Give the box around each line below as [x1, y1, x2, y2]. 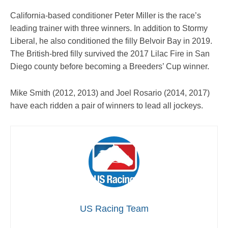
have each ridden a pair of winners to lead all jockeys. [10, 101, 203, 110]
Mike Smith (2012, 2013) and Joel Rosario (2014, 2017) [10, 89, 210, 98]
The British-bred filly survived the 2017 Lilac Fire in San [10, 49, 210, 58]
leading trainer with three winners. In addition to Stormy [10, 23, 208, 33]
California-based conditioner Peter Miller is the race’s [10, 11, 201, 20]
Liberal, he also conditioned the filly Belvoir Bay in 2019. [10, 36, 212, 45]
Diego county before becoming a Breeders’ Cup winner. [10, 62, 209, 71]
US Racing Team [79, 204, 149, 214]
